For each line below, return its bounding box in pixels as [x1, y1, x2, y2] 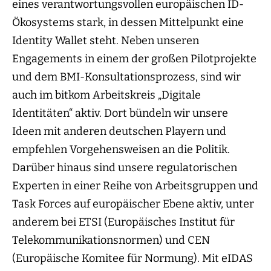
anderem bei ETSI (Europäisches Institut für [12, 215, 235, 229]
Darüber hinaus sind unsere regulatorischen [12, 161, 237, 175]
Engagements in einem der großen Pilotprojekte [12, 52, 256, 66]
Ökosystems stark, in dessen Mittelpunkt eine [12, 16, 244, 30]
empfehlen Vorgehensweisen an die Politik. [12, 143, 230, 157]
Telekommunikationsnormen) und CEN [12, 233, 210, 247]
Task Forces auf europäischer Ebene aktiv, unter [12, 197, 254, 211]
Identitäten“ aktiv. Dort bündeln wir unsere [12, 106, 228, 120]
